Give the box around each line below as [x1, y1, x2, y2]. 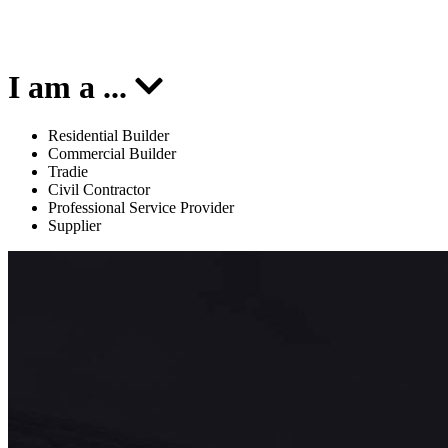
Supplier [48, 217, 101, 235]
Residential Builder [48, 127, 169, 145]
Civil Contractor [48, 181, 150, 199]
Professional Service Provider [48, 199, 234, 217]
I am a [8, 68, 103, 105]
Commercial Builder [48, 145, 176, 163]
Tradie [48, 163, 88, 181]
